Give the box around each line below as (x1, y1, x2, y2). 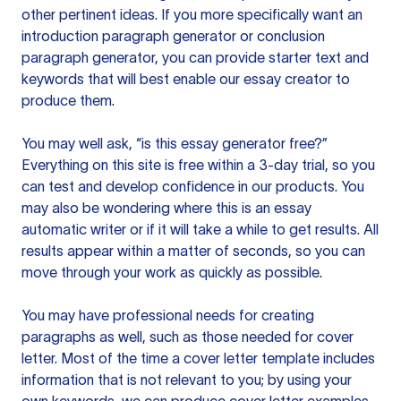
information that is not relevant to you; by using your (21, 371, 352, 388)
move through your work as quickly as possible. (21, 264, 322, 280)
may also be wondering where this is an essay (21, 200, 311, 216)
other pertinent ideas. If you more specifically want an (21, 6, 363, 22)
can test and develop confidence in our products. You (21, 178, 364, 194)
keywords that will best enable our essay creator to (21, 71, 350, 87)
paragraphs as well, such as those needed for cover (21, 328, 354, 345)
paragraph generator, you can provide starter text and (21, 49, 369, 65)
